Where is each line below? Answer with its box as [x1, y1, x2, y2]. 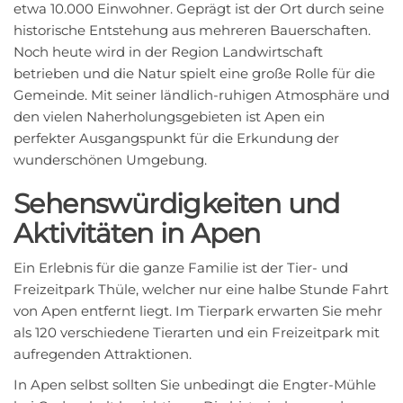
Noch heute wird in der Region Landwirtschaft [13, 43, 323, 60]
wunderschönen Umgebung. [13, 151, 207, 168]
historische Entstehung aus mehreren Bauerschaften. [13, 22, 371, 39]
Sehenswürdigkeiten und [13, 187, 340, 220]
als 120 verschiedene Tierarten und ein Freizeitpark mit [13, 324, 380, 341]
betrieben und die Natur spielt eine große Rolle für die [13, 65, 375, 82]
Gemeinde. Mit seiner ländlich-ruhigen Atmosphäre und [13, 86, 390, 103]
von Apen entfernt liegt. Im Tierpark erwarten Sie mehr [13, 302, 382, 319]
